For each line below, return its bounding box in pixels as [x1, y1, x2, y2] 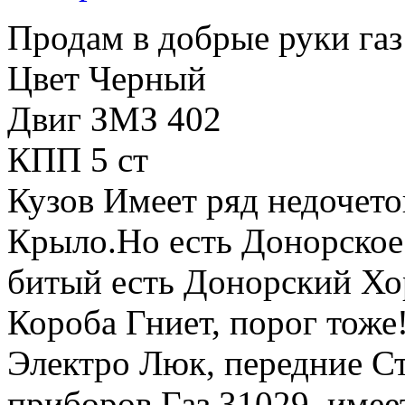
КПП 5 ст [7, 139, 148, 179]
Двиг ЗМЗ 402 [7, 99, 221, 138]
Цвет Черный [7, 58, 206, 98]
